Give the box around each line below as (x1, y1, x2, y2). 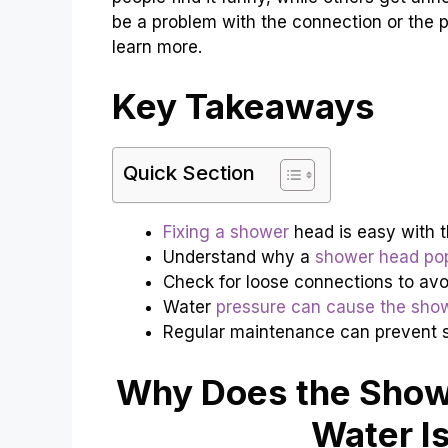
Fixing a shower (163, 222, 289, 243)
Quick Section (123, 160, 255, 186)
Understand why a (163, 247, 315, 268)
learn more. (112, 36, 202, 57)
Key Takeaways (112, 85, 375, 128)
